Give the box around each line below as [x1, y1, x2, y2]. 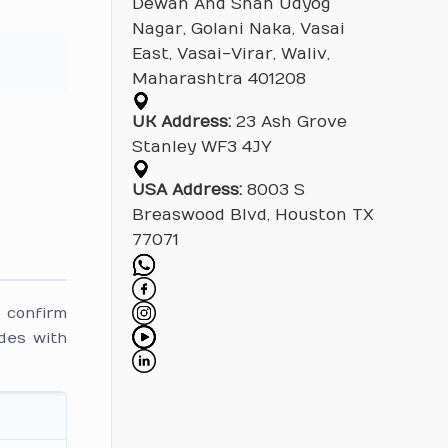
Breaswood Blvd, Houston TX [131, 206, 374, 224]
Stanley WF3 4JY [131, 138, 272, 156]
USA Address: [131, 181, 242, 199]
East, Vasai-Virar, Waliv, [131, 45, 330, 63]
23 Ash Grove [230, 113, 347, 131]
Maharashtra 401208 [131, 70, 306, 88]
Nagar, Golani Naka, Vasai [131, 20, 345, 38]
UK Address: [131, 113, 231, 131]
